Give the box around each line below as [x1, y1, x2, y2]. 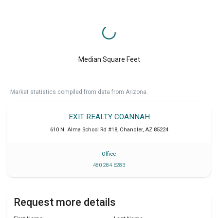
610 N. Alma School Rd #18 [50, 126, 117, 133]
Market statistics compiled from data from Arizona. [10, 88, 148, 95]
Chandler [119, 126, 143, 133]
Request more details [14, 196, 116, 209]
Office [102, 151, 116, 158]
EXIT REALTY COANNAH [68, 112, 150, 121]
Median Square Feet [78, 55, 140, 63]
